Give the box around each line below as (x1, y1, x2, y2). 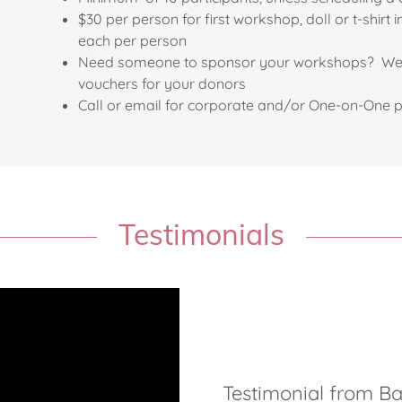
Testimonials (118, 216, 284, 252)
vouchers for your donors (78, 74, 247, 92)
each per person (78, 31, 188, 49)
